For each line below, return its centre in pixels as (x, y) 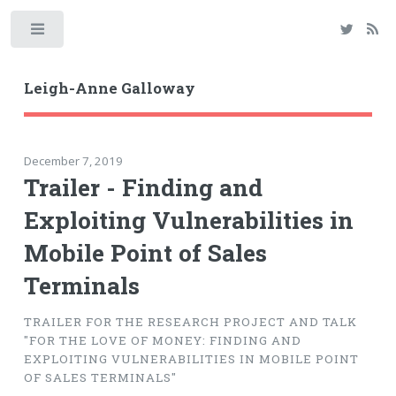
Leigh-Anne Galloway (109, 88)
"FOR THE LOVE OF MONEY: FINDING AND (162, 341)
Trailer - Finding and (143, 187)
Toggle (94, 33)
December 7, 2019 (73, 160)
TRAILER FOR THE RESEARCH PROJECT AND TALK (190, 322)
